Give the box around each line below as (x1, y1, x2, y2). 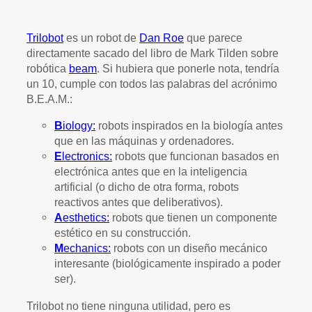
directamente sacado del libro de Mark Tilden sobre (26, 47, 279, 60)
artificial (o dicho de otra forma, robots (54, 180, 239, 194)
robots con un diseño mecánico (111, 242, 267, 255)
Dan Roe (139, 31, 184, 45)
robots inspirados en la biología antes (95, 119, 283, 132)
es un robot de (63, 31, 139, 45)
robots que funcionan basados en (112, 150, 279, 163)
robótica (26, 62, 69, 75)
